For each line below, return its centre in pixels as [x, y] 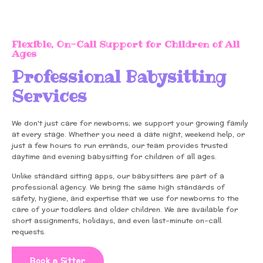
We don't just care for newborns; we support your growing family [130, 123]
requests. [29, 232]
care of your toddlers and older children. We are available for [125, 210]
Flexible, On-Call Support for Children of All [126, 44]
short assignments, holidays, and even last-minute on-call [117, 221]
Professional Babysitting [119, 77]
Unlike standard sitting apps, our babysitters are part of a [118, 176]
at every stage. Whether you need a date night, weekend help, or [128, 134]
